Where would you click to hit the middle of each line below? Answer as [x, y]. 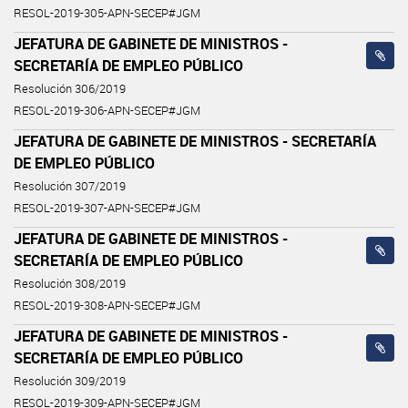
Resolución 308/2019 [70, 283]
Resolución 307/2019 [70, 186]
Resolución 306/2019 [70, 88]
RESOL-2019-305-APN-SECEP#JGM [107, 13]
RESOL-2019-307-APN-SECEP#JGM [107, 208]
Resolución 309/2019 [70, 381]
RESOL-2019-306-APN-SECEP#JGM [107, 110]
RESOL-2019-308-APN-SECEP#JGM [107, 305]
